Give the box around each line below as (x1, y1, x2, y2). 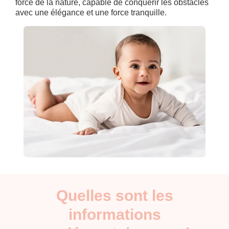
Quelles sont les (56, 187, 173, 204)
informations (68, 205, 161, 223)
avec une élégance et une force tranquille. (15, 8, 167, 17)
